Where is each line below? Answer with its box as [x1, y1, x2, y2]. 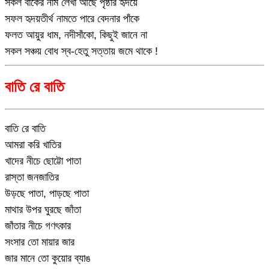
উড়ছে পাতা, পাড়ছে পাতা [5, 187, 89, 199]
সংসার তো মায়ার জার [5, 236, 74, 248]
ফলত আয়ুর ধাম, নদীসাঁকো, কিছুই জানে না [5, 28, 147, 41]
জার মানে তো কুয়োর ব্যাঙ [5, 252, 91, 264]
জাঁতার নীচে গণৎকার [5, 220, 71, 232]
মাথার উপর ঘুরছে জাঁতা [5, 204, 81, 216]
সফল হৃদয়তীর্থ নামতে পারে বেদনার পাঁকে [5, 12, 139, 25]
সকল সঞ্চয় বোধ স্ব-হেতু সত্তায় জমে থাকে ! [5, 44, 158, 57]
